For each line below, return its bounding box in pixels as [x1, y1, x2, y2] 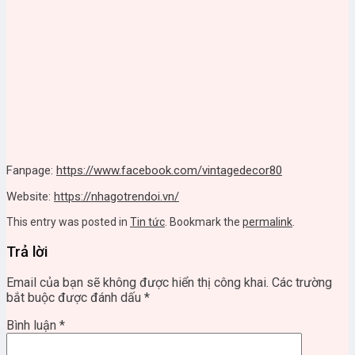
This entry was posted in [6, 215, 130, 228]
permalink [242, 215, 292, 228]
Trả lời [6, 242, 48, 261]
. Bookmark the [165, 215, 242, 228]
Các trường [272, 275, 332, 291]
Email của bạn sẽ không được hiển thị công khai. [6, 275, 269, 291]
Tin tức [130, 215, 165, 228]
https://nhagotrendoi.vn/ [54, 189, 179, 204]
